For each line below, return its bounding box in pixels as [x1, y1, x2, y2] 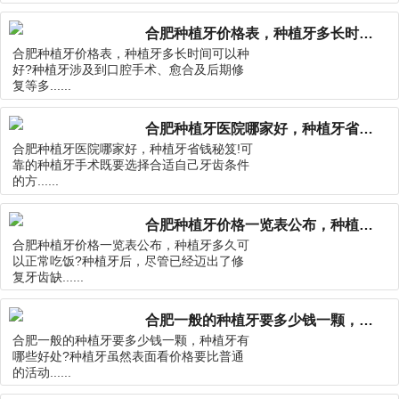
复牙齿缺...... [12, 270, 85, 284]
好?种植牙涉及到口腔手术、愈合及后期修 [12, 63, 245, 77]
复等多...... [12, 79, 72, 94]
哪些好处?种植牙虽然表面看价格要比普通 [12, 349, 245, 363]
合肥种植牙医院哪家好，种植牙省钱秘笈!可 [12, 142, 254, 157]
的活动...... [12, 365, 72, 379]
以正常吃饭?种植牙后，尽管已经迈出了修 [12, 254, 245, 268]
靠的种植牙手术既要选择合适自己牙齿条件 [12, 159, 250, 173]
